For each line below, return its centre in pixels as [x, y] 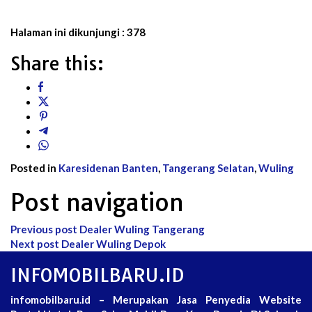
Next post [35, 243]
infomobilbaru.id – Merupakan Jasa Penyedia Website [156, 299]
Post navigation [97, 202]
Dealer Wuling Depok [112, 243]
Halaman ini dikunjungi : [68, 32]
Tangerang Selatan [208, 167]
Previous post [44, 229]
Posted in [34, 167]
